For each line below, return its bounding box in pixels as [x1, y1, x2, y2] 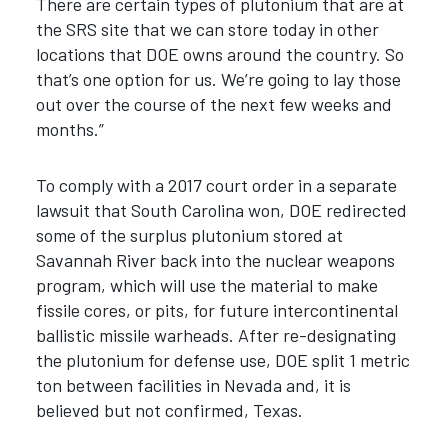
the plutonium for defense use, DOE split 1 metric [35, 349, 410, 372]
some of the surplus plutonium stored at [35, 224, 343, 247]
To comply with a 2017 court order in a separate [35, 174, 397, 197]
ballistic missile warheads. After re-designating [35, 324, 396, 347]
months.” [35, 117, 104, 140]
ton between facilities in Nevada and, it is [35, 374, 351, 397]
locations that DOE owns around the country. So [35, 42, 404, 65]
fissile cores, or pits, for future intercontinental [35, 299, 398, 322]
